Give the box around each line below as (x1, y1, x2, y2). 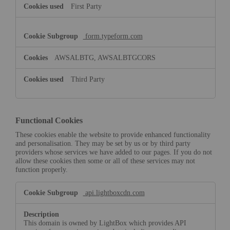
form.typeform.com (83, 31, 143, 40)
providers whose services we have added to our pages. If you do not (15, 148, 212, 157)
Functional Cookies (15, 116, 83, 125)
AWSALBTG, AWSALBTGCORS (54, 53, 156, 62)
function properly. (15, 165, 68, 174)
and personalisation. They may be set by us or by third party (15, 139, 190, 148)
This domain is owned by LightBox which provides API (23, 218, 186, 227)
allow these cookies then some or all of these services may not (15, 157, 195, 165)
